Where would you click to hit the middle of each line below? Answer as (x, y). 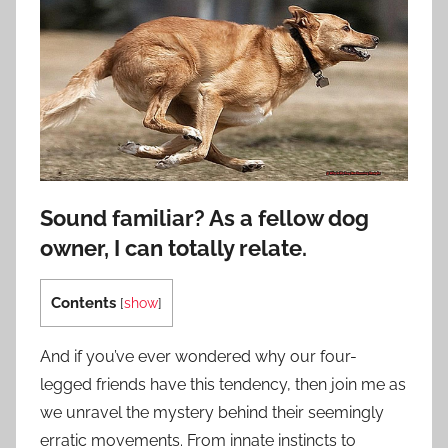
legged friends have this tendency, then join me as (223, 384)
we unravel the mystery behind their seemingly (212, 412)
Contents (83, 303)
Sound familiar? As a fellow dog (204, 217)
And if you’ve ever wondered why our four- (198, 356)
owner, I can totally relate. (173, 247)
